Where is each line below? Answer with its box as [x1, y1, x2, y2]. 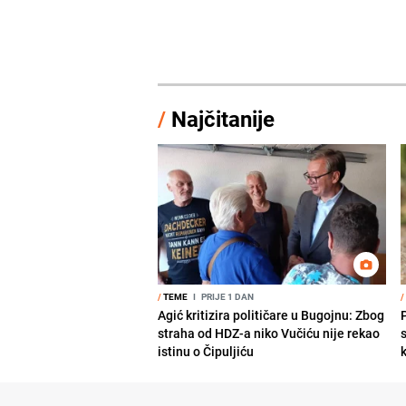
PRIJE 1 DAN [199, 289, 255, 303]
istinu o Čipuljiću [158, 342, 255, 360]
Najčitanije [171, 103, 275, 133]
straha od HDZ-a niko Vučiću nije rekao [158, 324, 381, 342]
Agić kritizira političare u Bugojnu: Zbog [158, 305, 385, 324]
